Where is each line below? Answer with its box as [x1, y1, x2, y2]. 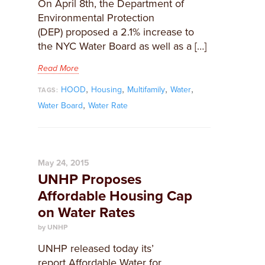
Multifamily [127, 85, 165, 95]
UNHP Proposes [38, 171, 141, 188]
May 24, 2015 [38, 158, 89, 168]
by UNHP [38, 223, 67, 231]
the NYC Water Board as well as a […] [38, 40, 206, 53]
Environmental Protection [38, 11, 154, 24]
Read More [38, 63, 79, 73]
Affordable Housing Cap [38, 188, 192, 205]
